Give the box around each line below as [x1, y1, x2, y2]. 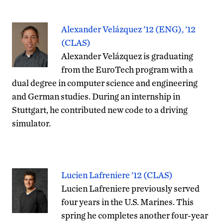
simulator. [12, 117, 51, 128]
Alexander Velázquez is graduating [61, 50, 193, 61]
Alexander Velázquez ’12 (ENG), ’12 [61, 23, 196, 34]
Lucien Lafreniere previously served [61, 183, 200, 194]
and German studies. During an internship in [12, 91, 180, 102]
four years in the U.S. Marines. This [61, 196, 194, 207]
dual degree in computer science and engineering [12, 77, 198, 88]
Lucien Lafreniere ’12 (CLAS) [61, 169, 173, 180]
